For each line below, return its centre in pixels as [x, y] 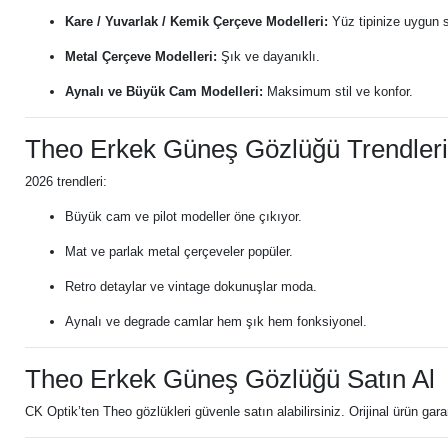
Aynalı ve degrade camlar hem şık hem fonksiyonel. [216, 321]
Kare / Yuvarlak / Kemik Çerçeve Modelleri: [196, 21]
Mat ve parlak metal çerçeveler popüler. [179, 251]
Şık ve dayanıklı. [268, 56]
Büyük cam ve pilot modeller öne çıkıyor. [183, 216]
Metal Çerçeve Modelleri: [141, 56]
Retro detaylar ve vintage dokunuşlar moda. [191, 286]
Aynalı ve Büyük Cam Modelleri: [164, 91]
